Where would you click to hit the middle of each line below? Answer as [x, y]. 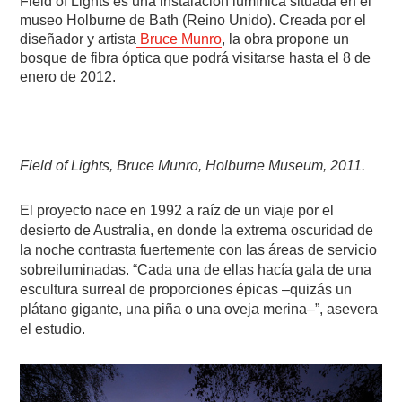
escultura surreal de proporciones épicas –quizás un [186, 289]
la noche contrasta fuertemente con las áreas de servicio [199, 249]
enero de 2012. [68, 76]
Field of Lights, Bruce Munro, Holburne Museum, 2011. [193, 165]
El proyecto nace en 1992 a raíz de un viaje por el [177, 210]
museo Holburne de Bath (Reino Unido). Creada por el [193, 20]
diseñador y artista [79, 39]
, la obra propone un [286, 39]
